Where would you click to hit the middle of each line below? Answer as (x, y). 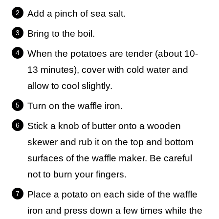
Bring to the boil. (61, 33)
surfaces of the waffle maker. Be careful (110, 158)
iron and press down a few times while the (115, 210)
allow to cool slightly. (70, 86)
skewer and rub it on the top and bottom (110, 142)
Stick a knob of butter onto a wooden (104, 126)
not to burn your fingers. (77, 174)
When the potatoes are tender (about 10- (113, 54)
